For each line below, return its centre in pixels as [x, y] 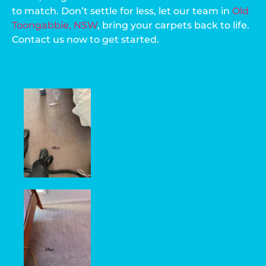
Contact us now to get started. [85, 39]
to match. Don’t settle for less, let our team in [122, 11]
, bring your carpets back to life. [173, 25]
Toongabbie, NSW [55, 25]
